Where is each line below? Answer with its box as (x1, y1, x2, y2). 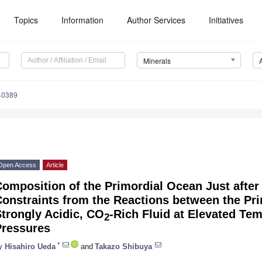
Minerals (143, 56, 171, 66)
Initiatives (209, 14, 244, 26)
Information (61, 14, 104, 26)
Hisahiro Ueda (5, 242, 56, 251)
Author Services (127, 14, 186, 26)
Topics (14, 14, 39, 26)
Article (46, 161, 64, 169)
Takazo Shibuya (95, 242, 152, 251)
